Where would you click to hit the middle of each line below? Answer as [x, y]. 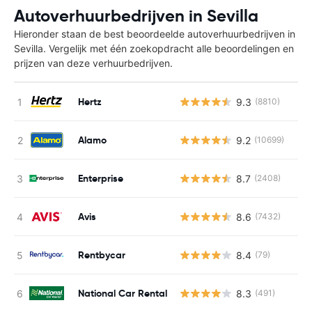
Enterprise [101, 178]
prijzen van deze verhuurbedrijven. [93, 63]
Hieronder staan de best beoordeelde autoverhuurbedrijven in [155, 34]
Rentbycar [102, 255]
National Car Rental [123, 293]
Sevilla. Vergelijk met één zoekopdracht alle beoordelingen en [154, 48]
